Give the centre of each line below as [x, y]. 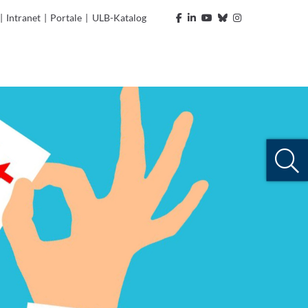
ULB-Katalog [119, 18]
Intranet [24, 18]
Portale [66, 18]
